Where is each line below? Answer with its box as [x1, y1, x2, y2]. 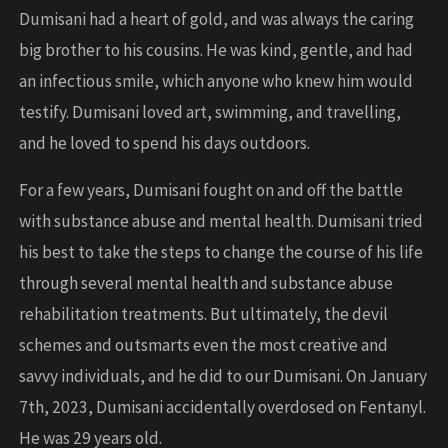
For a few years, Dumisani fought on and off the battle [19, 179, 403, 202]
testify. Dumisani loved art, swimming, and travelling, [19, 101, 401, 124]
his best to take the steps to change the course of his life [19, 241, 423, 264]
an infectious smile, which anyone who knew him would [19, 70, 413, 93]
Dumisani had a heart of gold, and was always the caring [19, 8, 414, 31]
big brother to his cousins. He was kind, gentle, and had [19, 39, 413, 62]
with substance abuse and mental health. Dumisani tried [19, 210, 423, 233]
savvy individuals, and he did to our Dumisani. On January [19, 365, 427, 388]
